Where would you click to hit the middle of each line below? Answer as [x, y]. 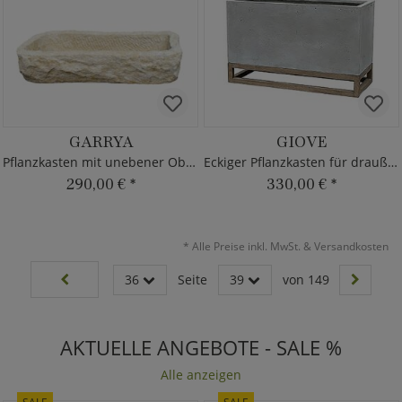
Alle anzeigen [201, 375]
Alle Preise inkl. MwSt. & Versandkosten [289, 246]
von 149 [306, 279]
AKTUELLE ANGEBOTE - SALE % [201, 347]
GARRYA [100, 142]
